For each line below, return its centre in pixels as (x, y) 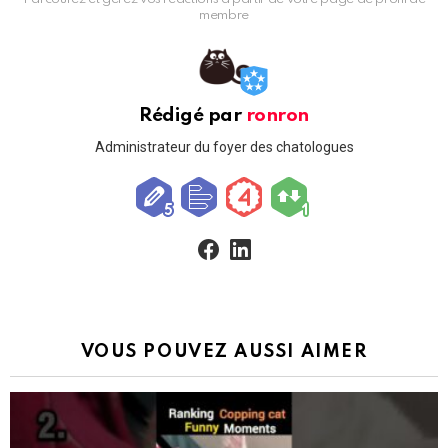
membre (224, 16)
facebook (240, 235)
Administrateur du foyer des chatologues (224, 146)
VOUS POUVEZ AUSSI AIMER (224, 351)
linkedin (269, 235)
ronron (277, 116)
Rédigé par (192, 116)
